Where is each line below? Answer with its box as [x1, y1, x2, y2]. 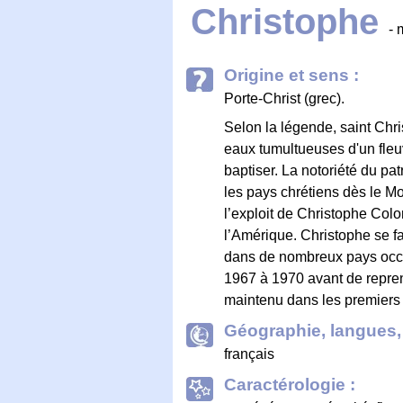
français [224, 345, 274, 362]
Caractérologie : [224, 374, 355, 394]
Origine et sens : [224, 65, 359, 85]
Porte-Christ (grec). [224, 90, 345, 106]
